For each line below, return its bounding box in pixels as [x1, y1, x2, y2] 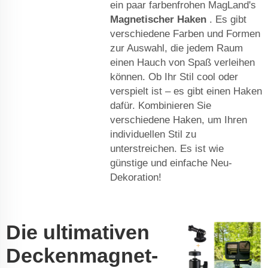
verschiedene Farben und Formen [110, 28, 260, 40]
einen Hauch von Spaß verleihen [110, 57, 255, 69]
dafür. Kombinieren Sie [110, 100, 211, 112]
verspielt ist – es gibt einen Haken [110, 86, 262, 98]
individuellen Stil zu [110, 129, 196, 141]
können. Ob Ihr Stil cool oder [110, 71, 238, 83]
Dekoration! [110, 172, 162, 184]
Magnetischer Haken [110, 14, 209, 26]
